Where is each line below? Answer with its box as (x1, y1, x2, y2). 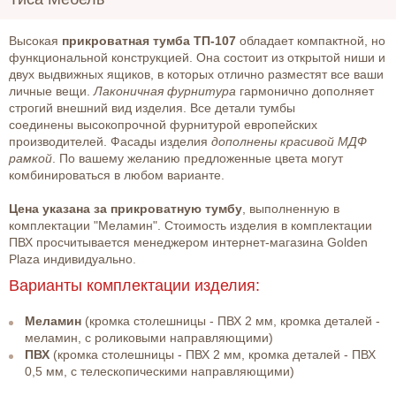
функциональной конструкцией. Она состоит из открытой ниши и (9, 50, 385, 65)
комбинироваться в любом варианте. (9, 168, 228, 183)
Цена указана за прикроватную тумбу (9, 202, 242, 217)
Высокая (9, 34, 62, 49)
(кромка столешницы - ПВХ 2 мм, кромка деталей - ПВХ (49, 347, 376, 362)
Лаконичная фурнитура (94, 84, 236, 99)
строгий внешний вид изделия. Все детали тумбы (9, 101, 295, 116)
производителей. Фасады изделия (9, 134, 211, 149)
